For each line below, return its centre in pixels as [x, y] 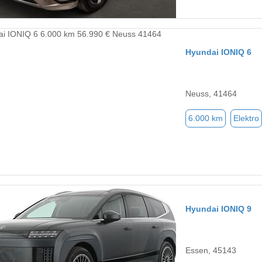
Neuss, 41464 [211, 94]
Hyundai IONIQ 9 [218, 209]
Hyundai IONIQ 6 [218, 52]
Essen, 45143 [211, 251]
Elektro [246, 118]
